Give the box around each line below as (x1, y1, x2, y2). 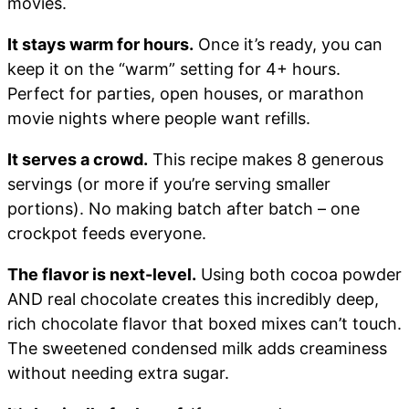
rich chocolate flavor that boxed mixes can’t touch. (7, 313, 402, 333)
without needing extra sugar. (7, 362, 229, 383)
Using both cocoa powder (196, 264, 402, 284)
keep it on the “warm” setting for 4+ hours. (7, 58, 341, 79)
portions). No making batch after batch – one (7, 198, 360, 218)
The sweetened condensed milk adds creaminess (7, 338, 387, 358)
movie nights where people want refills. (7, 108, 310, 128)
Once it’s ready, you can (194, 34, 383, 54)
